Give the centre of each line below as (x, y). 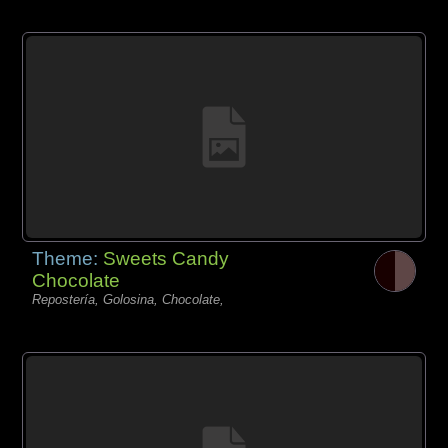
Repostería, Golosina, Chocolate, (128, 300)
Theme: (68, 259)
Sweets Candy (166, 259)
